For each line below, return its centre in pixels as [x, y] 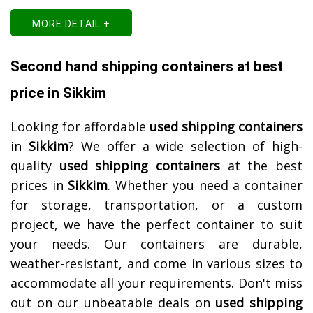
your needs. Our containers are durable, [156, 244]
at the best [262, 166]
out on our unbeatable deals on [113, 303]
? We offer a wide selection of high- [185, 146]
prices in [39, 185]
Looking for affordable [80, 127]
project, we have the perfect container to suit [156, 225]
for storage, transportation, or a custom [156, 205]
